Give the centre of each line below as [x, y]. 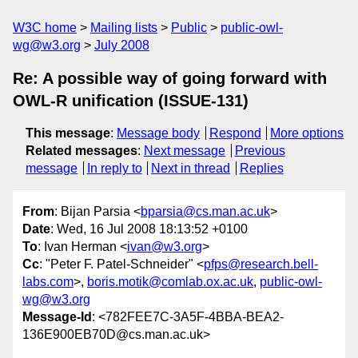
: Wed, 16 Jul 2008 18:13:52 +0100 [149, 229]
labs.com [48, 282]
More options [307, 133]
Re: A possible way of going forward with [170, 78]
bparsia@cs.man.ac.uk [205, 212]
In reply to [114, 168]
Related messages [82, 151]
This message [68, 133]
